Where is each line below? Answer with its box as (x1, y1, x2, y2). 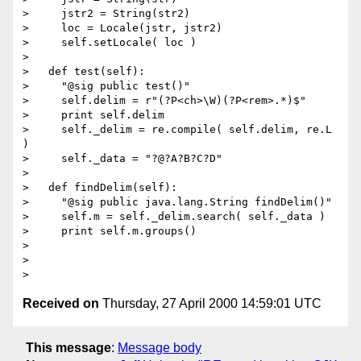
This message (26, 340, 111, 355)
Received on (23, 297, 99, 311)
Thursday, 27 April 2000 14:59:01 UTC (99, 297, 322, 311)
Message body (118, 340, 201, 355)
